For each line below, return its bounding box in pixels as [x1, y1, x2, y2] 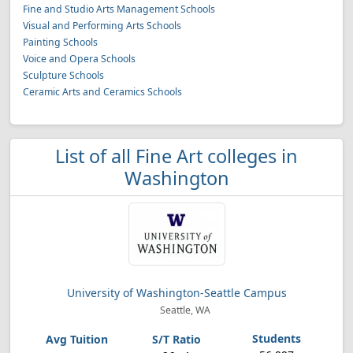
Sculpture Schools [23, 69, 104, 82]
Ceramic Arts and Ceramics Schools [23, 85, 182, 98]
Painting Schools [23, 35, 98, 49]
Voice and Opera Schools [23, 52, 136, 65]
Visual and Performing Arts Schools [23, 19, 181, 32]
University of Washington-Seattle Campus [66, 285, 287, 300]
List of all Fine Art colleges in [55, 143, 298, 169]
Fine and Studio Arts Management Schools [23, 2, 215, 16]
